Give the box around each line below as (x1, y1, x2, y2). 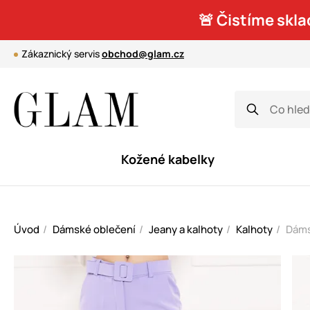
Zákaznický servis (21, 47, 102, 60)
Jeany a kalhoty (149, 222, 223, 237)
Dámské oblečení (53, 222, 136, 237)
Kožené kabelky (120, 151, 215, 167)
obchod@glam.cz (102, 47, 184, 60)
